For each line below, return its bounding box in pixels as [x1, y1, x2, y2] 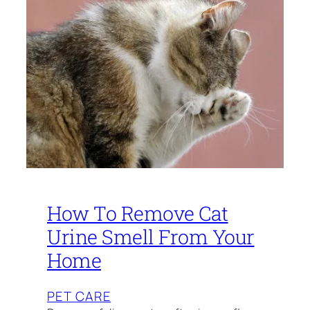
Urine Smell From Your [47, 223, 255, 250]
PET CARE [47, 287, 111, 306]
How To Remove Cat [47, 199, 228, 226]
